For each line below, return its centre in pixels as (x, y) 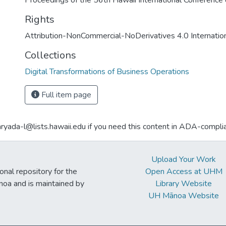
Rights (40, 19)
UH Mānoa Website (184, 196)
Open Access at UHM (184, 172)
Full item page (65, 95)
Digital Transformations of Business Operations (107, 72)
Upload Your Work (184, 159)
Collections (50, 55)
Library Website (184, 184)
